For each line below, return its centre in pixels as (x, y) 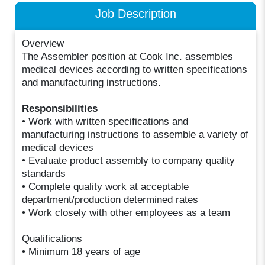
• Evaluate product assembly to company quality (129, 160)
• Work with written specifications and (105, 121)
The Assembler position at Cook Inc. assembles (128, 56)
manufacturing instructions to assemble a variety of (135, 134)
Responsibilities (60, 108)
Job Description (135, 14)
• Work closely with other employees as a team (126, 212)
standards (44, 173)
